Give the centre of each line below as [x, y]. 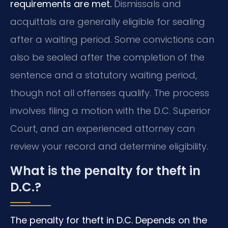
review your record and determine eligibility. [109, 147]
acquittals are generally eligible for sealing [108, 22]
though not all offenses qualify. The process [110, 93]
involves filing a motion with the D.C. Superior [110, 111]
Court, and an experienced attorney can [103, 129]
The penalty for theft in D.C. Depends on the [109, 220]
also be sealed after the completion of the [107, 58]
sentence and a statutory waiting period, [104, 75]
